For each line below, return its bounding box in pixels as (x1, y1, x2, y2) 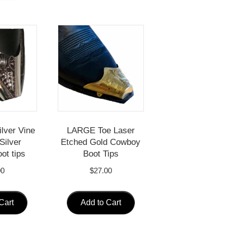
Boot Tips (83, 148, 119, 159)
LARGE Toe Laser (66, 125, 135, 135)
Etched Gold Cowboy (61, 137, 141, 147)
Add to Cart (80, 198, 121, 207)
